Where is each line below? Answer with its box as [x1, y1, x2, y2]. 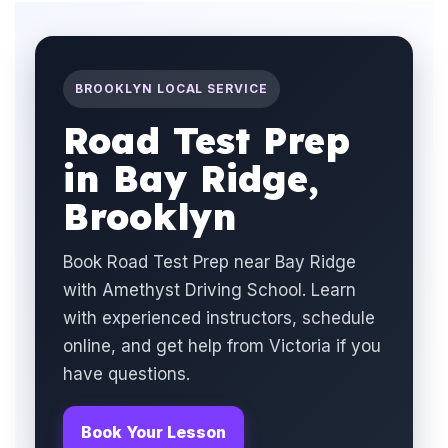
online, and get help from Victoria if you [63, 336, 381, 356]
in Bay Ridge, [63, 156, 319, 201]
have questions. [63, 364, 190, 384]
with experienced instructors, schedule [63, 308, 375, 328]
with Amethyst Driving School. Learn [63, 280, 356, 300]
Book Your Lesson [81, 422, 226, 442]
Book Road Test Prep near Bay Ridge [63, 252, 356, 272]
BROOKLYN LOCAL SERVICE [75, 81, 269, 96]
